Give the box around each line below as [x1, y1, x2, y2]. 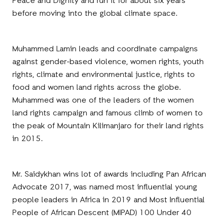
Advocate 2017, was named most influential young [12, 182, 198, 193]
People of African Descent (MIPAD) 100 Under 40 [12, 207, 192, 219]
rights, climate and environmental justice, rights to [12, 69, 195, 80]
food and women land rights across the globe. [12, 82, 182, 93]
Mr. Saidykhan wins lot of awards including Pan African [12, 169, 207, 180]
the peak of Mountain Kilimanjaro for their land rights [12, 120, 204, 132]
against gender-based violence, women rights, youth [12, 56, 204, 68]
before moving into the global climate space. [12, 8, 178, 19]
